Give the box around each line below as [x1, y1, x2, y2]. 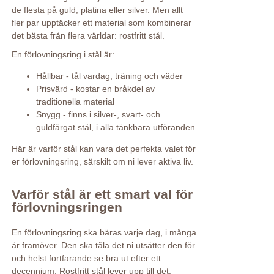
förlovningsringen [11, 199, 122, 214]
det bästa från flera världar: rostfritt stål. [11, 30, 165, 40]
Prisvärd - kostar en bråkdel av [35, 84, 155, 94]
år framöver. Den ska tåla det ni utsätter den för [11, 240, 195, 250]
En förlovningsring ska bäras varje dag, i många [11, 227, 196, 237]
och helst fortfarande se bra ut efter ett [11, 253, 161, 263]
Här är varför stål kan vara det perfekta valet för [11, 144, 196, 154]
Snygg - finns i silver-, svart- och [35, 109, 160, 119]
